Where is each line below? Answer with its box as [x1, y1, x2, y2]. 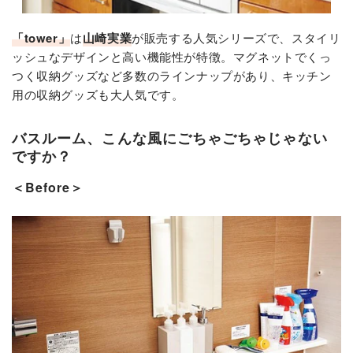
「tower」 [12, 29, 71, 47]
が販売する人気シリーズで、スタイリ [132, 29, 341, 46]
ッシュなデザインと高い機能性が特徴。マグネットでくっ [12, 48, 332, 65]
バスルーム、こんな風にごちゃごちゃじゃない [12, 128, 328, 149]
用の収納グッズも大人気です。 [12, 86, 184, 103]
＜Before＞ [12, 178, 84, 197]
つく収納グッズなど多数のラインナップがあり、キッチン [12, 67, 332, 84]
